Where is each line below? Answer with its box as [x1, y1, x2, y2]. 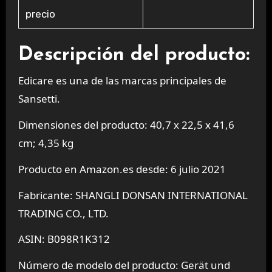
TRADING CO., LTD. [18, 206, 109, 220]
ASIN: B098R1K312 [18, 232, 110, 246]
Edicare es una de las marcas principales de [18, 73, 226, 88]
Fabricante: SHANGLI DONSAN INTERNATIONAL [18, 188, 248, 202]
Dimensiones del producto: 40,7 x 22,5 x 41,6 [18, 117, 234, 132]
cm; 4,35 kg [18, 135, 73, 150]
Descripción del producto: [18, 45, 250, 65]
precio [25, 7, 55, 20]
